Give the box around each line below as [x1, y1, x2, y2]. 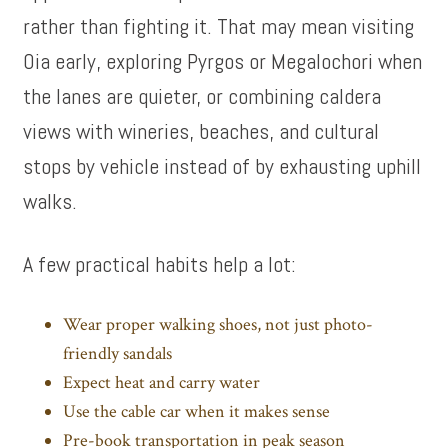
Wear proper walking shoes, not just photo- [63, 313, 374, 336]
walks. [23, 187, 78, 215]
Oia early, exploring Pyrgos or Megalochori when [23, 47, 423, 75]
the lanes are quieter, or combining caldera [23, 82, 382, 110]
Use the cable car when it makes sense [63, 400, 331, 423]
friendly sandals [63, 342, 173, 365]
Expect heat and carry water [63, 371, 261, 394]
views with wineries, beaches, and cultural [23, 117, 380, 145]
